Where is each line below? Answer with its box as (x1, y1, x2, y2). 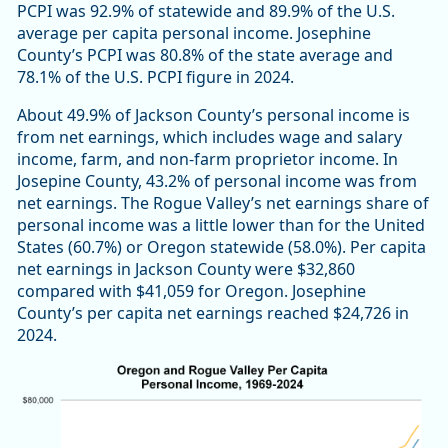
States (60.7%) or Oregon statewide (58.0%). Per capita (17, 236, 426, 259)
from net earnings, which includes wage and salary (17, 126, 402, 149)
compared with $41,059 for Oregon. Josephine (17, 280, 366, 303)
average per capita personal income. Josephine (17, 22, 371, 45)
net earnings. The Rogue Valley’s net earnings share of (17, 192, 429, 215)
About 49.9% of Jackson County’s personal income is (17, 104, 410, 127)
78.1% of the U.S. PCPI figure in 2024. (17, 66, 294, 89)
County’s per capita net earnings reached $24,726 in (17, 302, 409, 325)
